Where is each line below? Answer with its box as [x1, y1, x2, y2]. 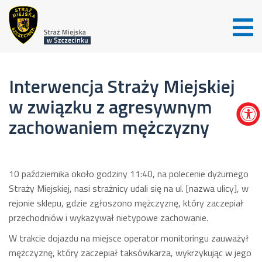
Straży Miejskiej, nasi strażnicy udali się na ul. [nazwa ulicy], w [9, 181, 249, 195]
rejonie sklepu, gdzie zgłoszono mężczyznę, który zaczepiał [9, 196, 243, 210]
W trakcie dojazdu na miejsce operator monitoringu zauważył [9, 231, 249, 245]
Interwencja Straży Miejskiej [9, 72, 235, 100]
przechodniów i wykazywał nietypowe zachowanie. [9, 211, 208, 225]
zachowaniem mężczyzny [9, 113, 209, 141]
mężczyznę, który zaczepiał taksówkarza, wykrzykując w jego [9, 246, 251, 260]
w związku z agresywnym [9, 92, 212, 120]
